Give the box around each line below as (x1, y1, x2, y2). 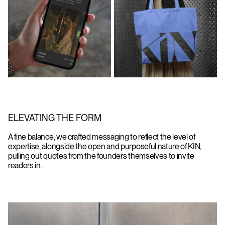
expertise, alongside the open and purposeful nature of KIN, (8, 141, 202, 151)
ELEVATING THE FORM (8, 112, 101, 123)
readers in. (8, 160, 42, 170)
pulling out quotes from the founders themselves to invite (8, 151, 194, 161)
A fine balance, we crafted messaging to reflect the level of (8, 132, 195, 142)
